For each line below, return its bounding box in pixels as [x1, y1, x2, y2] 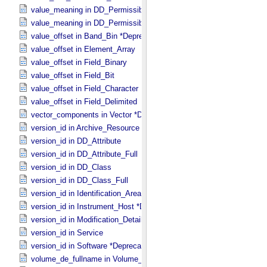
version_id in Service [31, 228, 103, 237]
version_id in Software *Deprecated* [31, 241, 155, 250]
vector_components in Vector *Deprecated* [31, 110, 179, 119]
